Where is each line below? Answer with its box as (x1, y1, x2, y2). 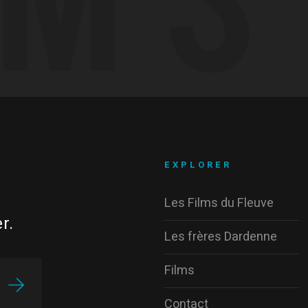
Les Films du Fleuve (164, 194, 274, 212)
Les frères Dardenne (164, 228, 278, 246)
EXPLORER (164, 158, 232, 171)
